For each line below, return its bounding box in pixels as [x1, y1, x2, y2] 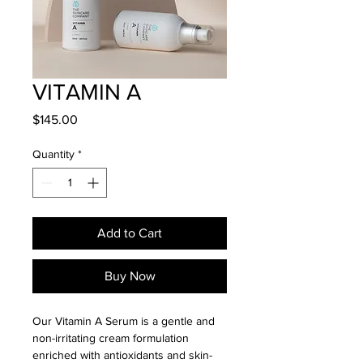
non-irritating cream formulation [32, 331, 192, 344]
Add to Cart [97, 225, 162, 240]
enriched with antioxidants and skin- [32, 348, 212, 361]
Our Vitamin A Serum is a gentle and [32, 314, 218, 327]
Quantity [32, 147, 75, 160]
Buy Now [104, 268, 156, 283]
